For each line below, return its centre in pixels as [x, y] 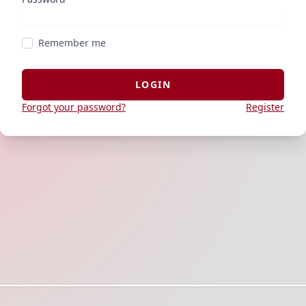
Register [265, 107]
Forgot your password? [74, 107]
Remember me [72, 42]
